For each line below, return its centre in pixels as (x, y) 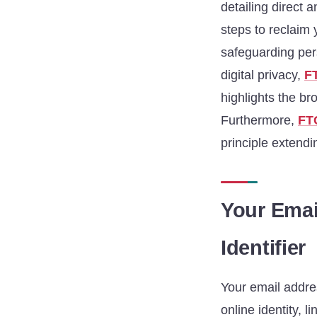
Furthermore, (259, 120)
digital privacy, (263, 75)
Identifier (264, 247)
